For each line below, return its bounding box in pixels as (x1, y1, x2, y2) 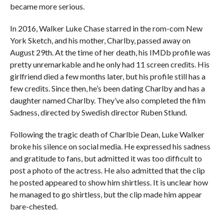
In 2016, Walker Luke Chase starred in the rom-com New (9, 23, 202, 33)
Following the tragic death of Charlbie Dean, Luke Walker (9, 129, 204, 139)
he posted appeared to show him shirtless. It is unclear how (9, 177, 208, 187)
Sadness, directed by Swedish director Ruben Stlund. (9, 107, 187, 117)
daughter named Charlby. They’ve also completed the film (9, 95, 205, 105)
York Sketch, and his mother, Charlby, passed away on (9, 35, 190, 45)
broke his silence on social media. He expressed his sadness (9, 141, 210, 151)
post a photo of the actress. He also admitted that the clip (9, 165, 205, 175)
